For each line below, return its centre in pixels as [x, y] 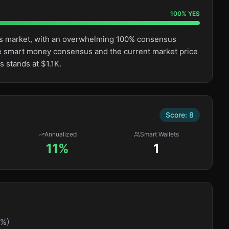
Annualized [61, 134]
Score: [177, 115]
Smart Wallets [160, 134]
